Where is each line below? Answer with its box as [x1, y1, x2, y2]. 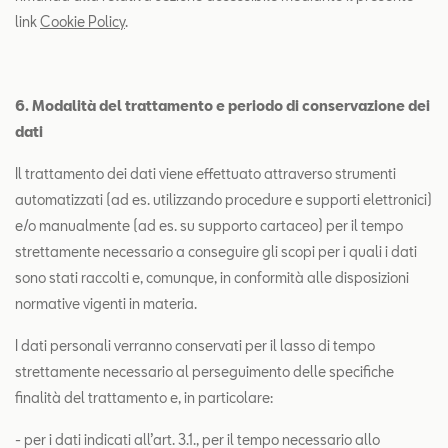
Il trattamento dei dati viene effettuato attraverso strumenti [15, 165, 396, 182]
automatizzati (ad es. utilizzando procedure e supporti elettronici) [15, 191, 432, 208]
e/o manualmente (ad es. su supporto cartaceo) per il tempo [15, 217, 403, 234]
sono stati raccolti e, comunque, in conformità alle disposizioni [15, 269, 409, 286]
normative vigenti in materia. [15, 295, 197, 312]
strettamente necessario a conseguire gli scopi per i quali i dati [15, 243, 417, 260]
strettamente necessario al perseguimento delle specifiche [15, 363, 394, 380]
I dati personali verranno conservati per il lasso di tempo [15, 337, 375, 354]
